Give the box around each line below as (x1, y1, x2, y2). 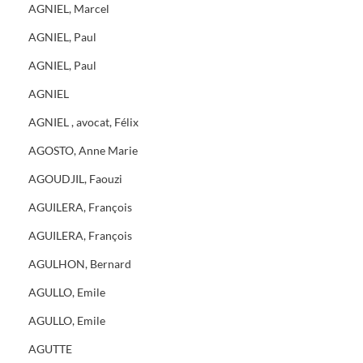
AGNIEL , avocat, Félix (28, 115, 139, 129)
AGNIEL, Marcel (28, 2, 109, 15)
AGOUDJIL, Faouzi (28, 172, 122, 186)
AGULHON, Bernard (28, 257, 131, 271)
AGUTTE (28, 342, 72, 356)
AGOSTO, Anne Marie (28, 143, 138, 157)
